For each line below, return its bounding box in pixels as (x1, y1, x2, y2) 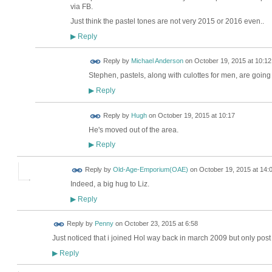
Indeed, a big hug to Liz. (70, 180, 149, 189)
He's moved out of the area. (88, 125, 178, 134)
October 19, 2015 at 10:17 (157, 112, 235, 120)
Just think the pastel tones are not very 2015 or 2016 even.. (70, 17, 264, 26)
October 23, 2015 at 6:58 (124, 220, 198, 228)
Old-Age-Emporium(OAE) (112, 166, 188, 174)
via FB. (70, 2, 93, 11)
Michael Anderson (131, 57, 183, 65)
